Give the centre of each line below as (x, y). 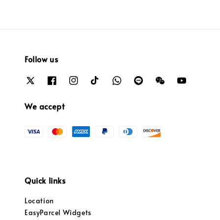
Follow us (41, 59)
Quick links (45, 180)
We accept (45, 106)
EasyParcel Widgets (58, 213)
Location (39, 201)
